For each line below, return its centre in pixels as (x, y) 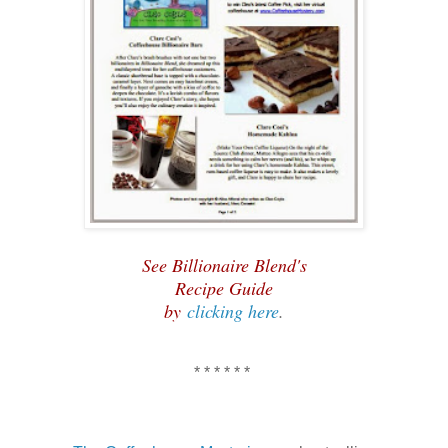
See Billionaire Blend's (224, 264)
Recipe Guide (224, 287)
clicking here (233, 310)
